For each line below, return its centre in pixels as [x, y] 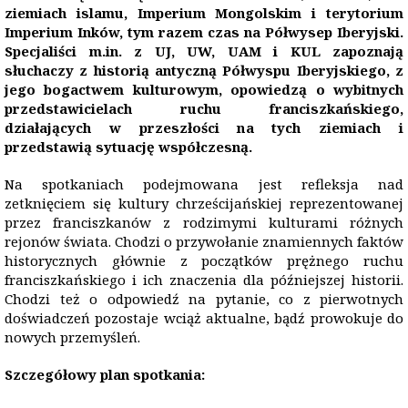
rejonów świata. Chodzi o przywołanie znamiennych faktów [204, 241]
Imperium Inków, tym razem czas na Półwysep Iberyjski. [204, 32]
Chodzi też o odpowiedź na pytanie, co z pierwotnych [204, 299]
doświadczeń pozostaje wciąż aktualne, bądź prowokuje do [204, 318]
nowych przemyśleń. [72, 337]
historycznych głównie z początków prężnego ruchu [204, 260]
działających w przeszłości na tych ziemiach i [204, 127]
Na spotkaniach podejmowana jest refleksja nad [204, 184]
